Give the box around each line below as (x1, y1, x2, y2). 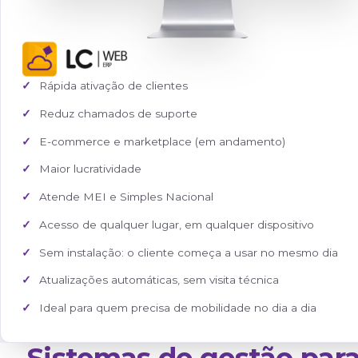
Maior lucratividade (46, 317, 166, 333)
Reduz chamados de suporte (46, 252, 233, 268)
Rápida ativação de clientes (46, 219, 221, 235)
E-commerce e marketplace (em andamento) (46, 284, 336, 300)
